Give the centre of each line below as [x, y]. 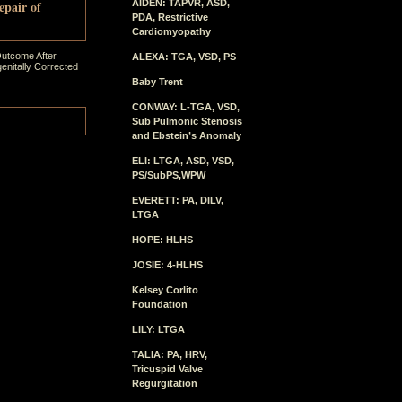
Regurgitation [165, 383]
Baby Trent [157, 82]
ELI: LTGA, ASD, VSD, [183, 161]
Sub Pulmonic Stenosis [187, 121]
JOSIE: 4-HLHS [167, 265]
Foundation [160, 304]
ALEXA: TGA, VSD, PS [184, 57]
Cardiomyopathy [171, 31]
